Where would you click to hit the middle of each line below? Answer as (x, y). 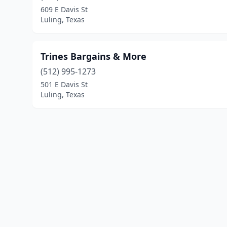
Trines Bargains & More (93, 56)
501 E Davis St (64, 84)
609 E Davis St (64, 9)
